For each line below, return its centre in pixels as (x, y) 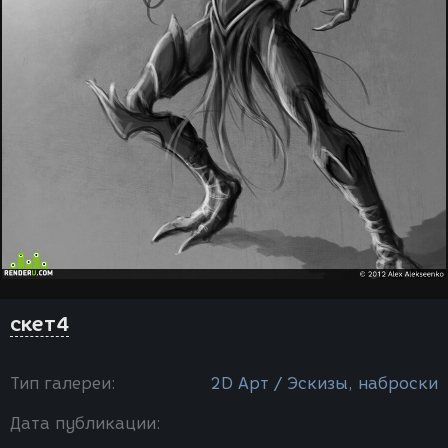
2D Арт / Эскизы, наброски (324, 383)
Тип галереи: (63, 383)
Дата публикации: (85, 423)
